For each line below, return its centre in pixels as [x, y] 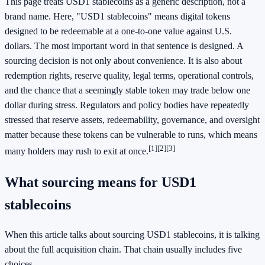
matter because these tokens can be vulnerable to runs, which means [131, 135]
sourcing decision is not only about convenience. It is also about [123, 61]
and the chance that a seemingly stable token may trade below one [127, 91]
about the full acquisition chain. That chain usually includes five [123, 250]
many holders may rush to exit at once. [77, 151]
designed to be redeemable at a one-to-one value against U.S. [118, 31]
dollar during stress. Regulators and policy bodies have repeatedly [127, 105]
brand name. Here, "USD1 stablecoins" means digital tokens [117, 17]
